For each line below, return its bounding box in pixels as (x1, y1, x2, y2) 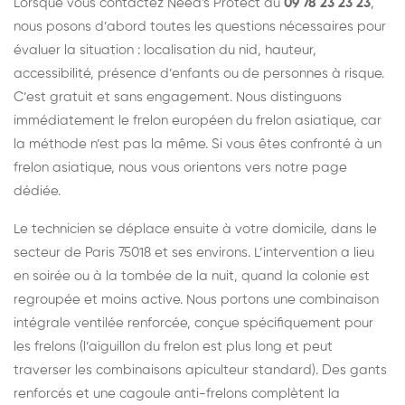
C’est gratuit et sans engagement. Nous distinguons (14, 89, 342, 104)
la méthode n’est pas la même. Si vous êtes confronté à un (14, 137, 381, 151)
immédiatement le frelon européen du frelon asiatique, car (14, 113, 381, 127)
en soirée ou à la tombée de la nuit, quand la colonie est (14, 268, 370, 283)
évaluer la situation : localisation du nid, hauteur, (14, 42, 316, 57)
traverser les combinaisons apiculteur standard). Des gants (14, 363, 387, 377)
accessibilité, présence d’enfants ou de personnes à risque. (14, 66, 384, 80)
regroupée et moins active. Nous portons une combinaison (14, 292, 379, 306)
